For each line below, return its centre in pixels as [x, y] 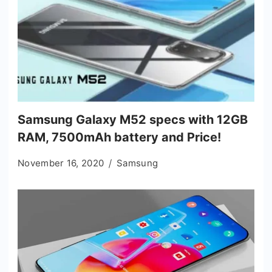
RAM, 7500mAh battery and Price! [119, 137]
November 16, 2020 [61, 163]
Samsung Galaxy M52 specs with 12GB [133, 119]
